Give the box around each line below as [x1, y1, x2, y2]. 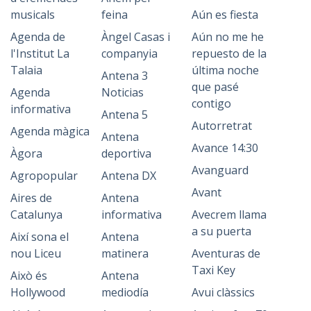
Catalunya [10, 207, 62, 222]
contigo [192, 96, 232, 111]
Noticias [101, 85, 144, 100]
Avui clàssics [192, 285, 255, 300]
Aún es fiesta [192, 7, 259, 22]
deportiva [101, 146, 151, 161]
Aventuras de [192, 246, 261, 261]
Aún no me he [192, 29, 264, 44]
